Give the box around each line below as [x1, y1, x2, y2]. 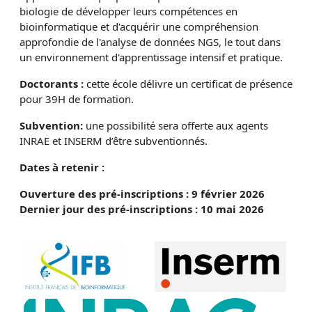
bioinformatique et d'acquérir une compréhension [19, 19, 258, 34]
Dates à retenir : [19, 160, 104, 175]
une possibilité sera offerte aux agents [86, 118, 268, 133]
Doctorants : [19, 77, 86, 91]
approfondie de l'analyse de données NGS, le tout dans [19, 35, 281, 49]
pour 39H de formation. [19, 92, 134, 107]
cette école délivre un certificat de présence [86, 77, 292, 91]
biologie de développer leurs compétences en [19, 4, 237, 19]
